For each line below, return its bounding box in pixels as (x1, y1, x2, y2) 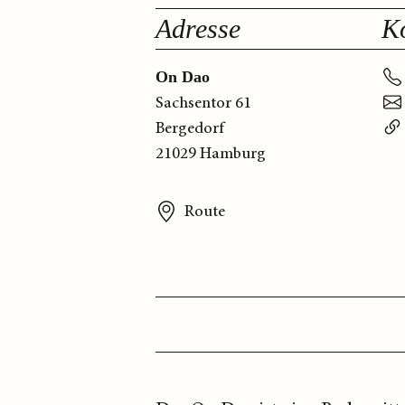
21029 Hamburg (155, 143, 266, 165)
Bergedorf (155, 118, 224, 140)
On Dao (155, 68, 210, 87)
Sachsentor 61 (155, 92, 251, 115)
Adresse (155, 14, 240, 44)
